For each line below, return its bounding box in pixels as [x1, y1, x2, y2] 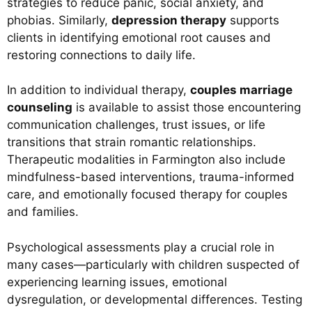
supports [226, 13, 279, 27]
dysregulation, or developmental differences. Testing [7, 292, 302, 306]
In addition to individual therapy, [7, 83, 190, 97]
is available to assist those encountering [72, 100, 301, 115]
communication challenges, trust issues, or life [7, 118, 265, 132]
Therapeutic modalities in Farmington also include [7, 153, 286, 167]
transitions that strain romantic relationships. [7, 135, 256, 150]
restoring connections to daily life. [7, 47, 196, 62]
